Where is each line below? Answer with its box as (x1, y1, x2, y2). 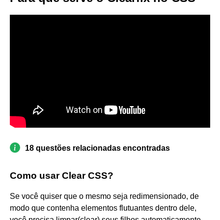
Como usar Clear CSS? (10, 170, 113, 181)
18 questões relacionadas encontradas (25, 143, 170, 152)
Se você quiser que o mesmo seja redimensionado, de (10, 192, 199, 200)
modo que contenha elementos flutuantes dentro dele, (10, 203, 196, 212)
